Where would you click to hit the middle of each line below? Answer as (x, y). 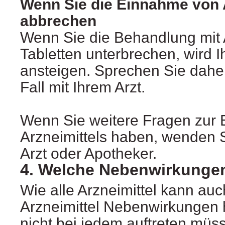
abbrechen (58, 21)
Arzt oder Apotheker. (88, 154)
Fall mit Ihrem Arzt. (83, 87)
